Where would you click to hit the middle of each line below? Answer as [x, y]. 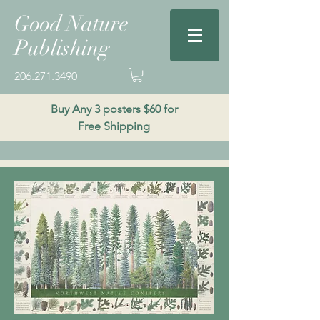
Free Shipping [114, 126]
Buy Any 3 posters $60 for [114, 109]
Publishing [62, 48]
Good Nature [71, 24]
